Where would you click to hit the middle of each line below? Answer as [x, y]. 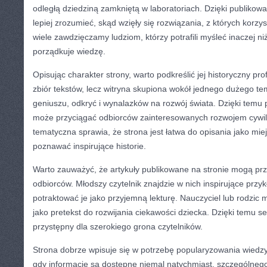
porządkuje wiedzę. [69, 51]
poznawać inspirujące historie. [89, 146]
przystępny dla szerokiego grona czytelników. [118, 226]
